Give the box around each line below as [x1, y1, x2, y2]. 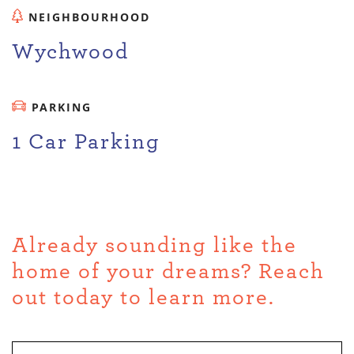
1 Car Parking [12, 131, 160, 154]
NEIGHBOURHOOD [28, 9, 150, 25]
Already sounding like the [12, 235, 297, 258]
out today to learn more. [12, 287, 275, 310]
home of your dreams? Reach [12, 261, 325, 284]
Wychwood [12, 41, 129, 64]
